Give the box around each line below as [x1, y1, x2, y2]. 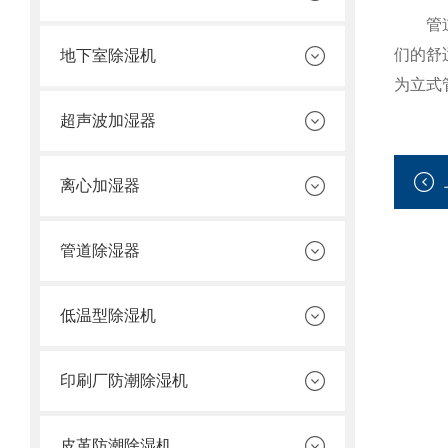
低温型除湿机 [60, 307, 156, 324]
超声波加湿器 [60, 112, 156, 129]
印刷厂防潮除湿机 [60, 372, 188, 389]
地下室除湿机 [60, 47, 156, 64]
